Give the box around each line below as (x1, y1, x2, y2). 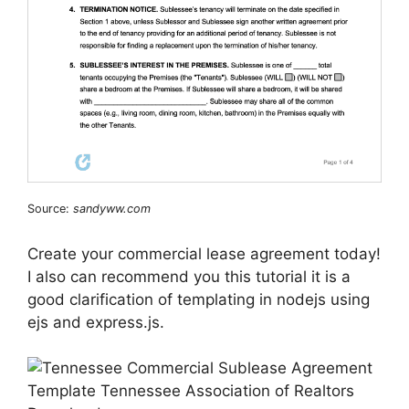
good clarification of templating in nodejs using (27, 289, 370, 309)
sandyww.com (73, 202, 151, 216)
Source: (27, 202, 73, 216)
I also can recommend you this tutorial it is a (27, 267, 351, 286)
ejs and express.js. (27, 312, 164, 331)
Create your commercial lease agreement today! (27, 244, 381, 263)
